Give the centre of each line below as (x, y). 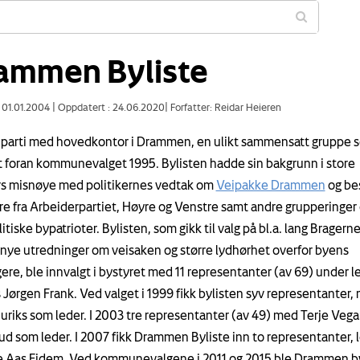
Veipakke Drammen (270, 184)
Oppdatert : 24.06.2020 (110, 106)
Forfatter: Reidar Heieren (224, 106)
